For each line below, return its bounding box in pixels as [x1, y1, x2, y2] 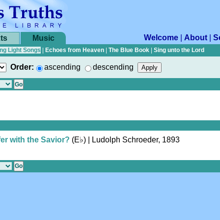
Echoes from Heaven [45, 47, 104, 54]
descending [93, 63, 134, 71]
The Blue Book [109, 47, 149, 54]
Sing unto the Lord [154, 47, 204, 54]
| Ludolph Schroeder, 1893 [86, 135, 180, 144]
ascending [44, 63, 81, 71]
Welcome [144, 33, 178, 42]
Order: [10, 63, 34, 71]
